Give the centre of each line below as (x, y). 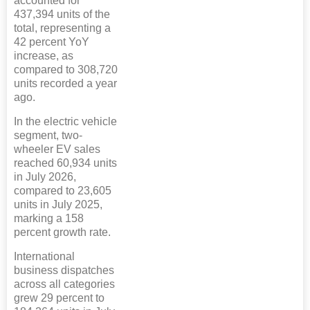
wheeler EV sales (57, 149)
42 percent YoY (52, 42)
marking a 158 (49, 218)
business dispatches (64, 270)
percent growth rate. (62, 232)
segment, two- (48, 135)
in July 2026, (45, 176)
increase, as (44, 55)
